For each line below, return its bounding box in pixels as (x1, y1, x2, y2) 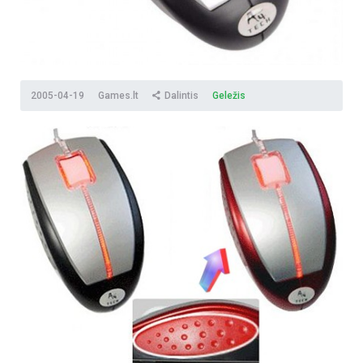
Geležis (211, 89, 246, 101)
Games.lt (98, 89, 141, 101)
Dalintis (164, 89, 199, 101)
